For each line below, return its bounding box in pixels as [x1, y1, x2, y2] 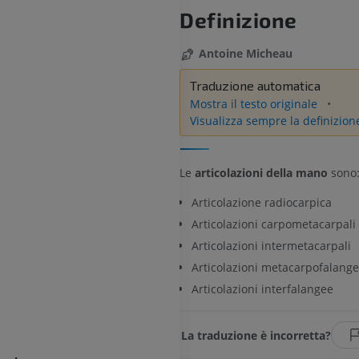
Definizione [179, 7, 298, 33]
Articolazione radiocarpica [192, 194, 332, 210]
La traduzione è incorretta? [181, 327, 332, 343]
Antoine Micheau [199, 46, 292, 62]
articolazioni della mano [195, 164, 328, 180]
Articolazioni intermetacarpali [192, 238, 351, 254]
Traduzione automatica [190, 78, 321, 94]
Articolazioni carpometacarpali [192, 216, 356, 232]
